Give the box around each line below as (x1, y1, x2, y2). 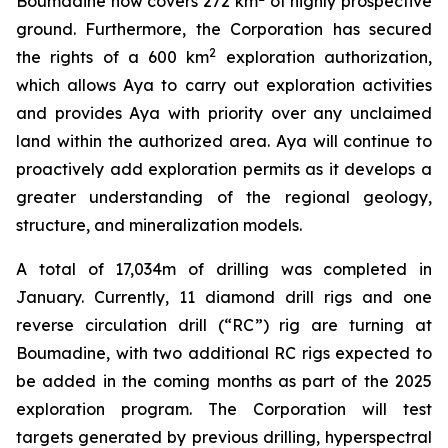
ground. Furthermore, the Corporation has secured (16, 19, 432, 39)
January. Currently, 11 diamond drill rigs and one (16, 287, 432, 307)
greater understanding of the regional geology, (16, 187, 432, 207)
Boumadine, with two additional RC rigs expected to (16, 343, 432, 363)
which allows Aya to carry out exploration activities (16, 75, 432, 95)
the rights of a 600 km (16, 47, 210, 67)
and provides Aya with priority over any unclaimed (16, 103, 432, 123)
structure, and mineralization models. (16, 215, 302, 235)
